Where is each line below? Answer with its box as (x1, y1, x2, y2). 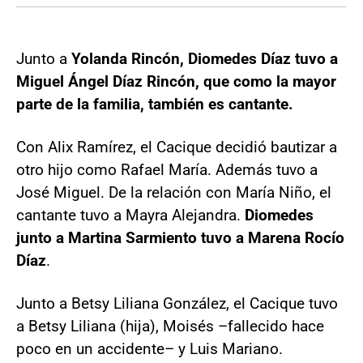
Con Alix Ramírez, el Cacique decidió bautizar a (16, 137, 337, 156)
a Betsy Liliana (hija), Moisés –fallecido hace (16, 316, 324, 335)
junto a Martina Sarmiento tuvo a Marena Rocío (16, 228, 344, 247)
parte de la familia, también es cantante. (16, 94, 293, 113)
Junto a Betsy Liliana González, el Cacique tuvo (16, 293, 338, 313)
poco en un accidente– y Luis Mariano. (16, 339, 283, 358)
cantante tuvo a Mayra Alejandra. (16, 205, 245, 224)
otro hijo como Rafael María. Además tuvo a (16, 160, 318, 179)
